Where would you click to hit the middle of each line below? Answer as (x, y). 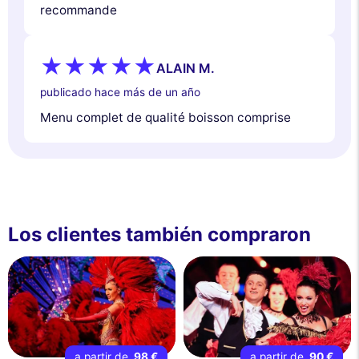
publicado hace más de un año (120, 93)
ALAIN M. (186, 68)
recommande (79, 10)
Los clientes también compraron (159, 235)
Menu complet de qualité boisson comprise (165, 118)
